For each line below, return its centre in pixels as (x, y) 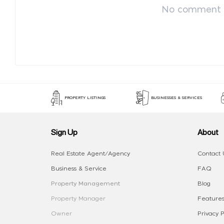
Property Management (85, 184)
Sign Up (64, 132)
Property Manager (78, 199)
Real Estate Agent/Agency (90, 154)
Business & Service (79, 169)
